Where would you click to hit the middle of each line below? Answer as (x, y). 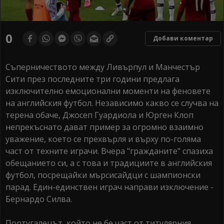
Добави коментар (183, 38)
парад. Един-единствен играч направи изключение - (109, 187)
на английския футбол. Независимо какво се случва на (112, 103)
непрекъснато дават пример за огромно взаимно (104, 127)
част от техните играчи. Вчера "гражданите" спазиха (109, 151)
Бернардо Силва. (39, 199)
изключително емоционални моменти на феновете (108, 91)
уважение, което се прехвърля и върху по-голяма (103, 139)
